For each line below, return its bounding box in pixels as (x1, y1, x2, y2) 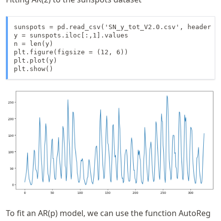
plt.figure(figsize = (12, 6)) (14, 48, 128, 56)
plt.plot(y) (14, 57, 57, 64)
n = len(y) (14, 40, 53, 47)
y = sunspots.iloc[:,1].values (14, 32, 128, 39)
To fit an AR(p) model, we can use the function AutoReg (6, 208, 211, 219)
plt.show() (14, 65, 53, 73)
